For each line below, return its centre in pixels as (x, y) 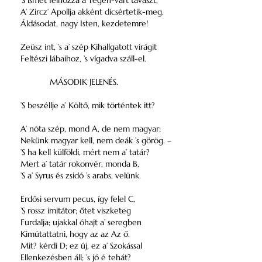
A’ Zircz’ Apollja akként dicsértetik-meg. (92, 12)
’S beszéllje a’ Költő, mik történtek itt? (88, 105)
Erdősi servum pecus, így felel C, (78, 199)
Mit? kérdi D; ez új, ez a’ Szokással (81, 246)
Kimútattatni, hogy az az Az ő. (75, 234)
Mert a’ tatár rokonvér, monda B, (80, 164)
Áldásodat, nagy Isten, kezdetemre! (84, 23)
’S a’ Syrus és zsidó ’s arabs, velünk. (81, 175)
